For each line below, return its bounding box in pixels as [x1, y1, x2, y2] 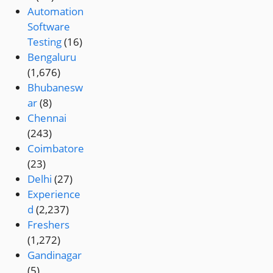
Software [27, 19, 71, 34]
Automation [27, 4, 84, 19]
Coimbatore [27, 141, 85, 156]
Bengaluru [27, 50, 77, 65]
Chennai [27, 111, 67, 126]
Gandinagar [27, 248, 82, 263]
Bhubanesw [27, 80, 83, 95]
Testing [27, 35, 62, 49]
